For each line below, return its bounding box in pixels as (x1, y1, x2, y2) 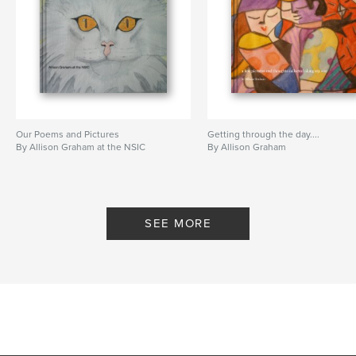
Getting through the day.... (207, 129, 320, 141)
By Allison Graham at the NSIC (16, 141, 145, 153)
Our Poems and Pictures (16, 129, 119, 141)
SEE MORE (145, 216, 211, 231)
